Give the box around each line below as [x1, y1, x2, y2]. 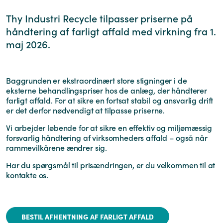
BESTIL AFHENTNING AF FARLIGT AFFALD [21, 211, 154, 222]
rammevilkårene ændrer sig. [6, 141, 108, 153]
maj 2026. [6, 36, 50, 51]
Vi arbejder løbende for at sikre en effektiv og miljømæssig [6, 121, 213, 133]
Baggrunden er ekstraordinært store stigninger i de [6, 74, 187, 86]
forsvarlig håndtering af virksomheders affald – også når [6, 131, 208, 143]
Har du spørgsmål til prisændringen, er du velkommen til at [6, 159, 216, 170]
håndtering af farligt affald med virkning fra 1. [6, 23, 216, 38]
